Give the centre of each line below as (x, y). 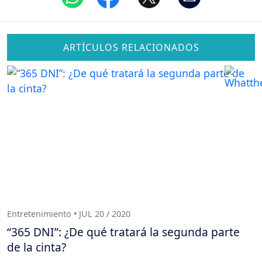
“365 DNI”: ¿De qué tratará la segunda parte (123, 232)
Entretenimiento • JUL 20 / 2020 (69, 213)
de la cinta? (37, 247)
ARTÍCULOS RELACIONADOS (131, 47)
